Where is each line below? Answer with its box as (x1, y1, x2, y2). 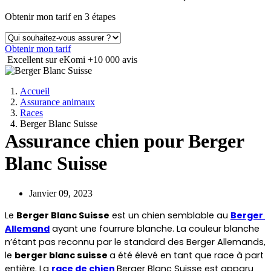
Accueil (20, 86, 50, 96)
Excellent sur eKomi (7, 54, 88, 65)
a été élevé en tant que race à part (109, 249, 264, 261)
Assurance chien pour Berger (5, 130, 244, 152)
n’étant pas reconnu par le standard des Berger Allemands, (5, 235, 266, 248)
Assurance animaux (20, 97, 95, 107)
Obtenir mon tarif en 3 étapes (5, 11, 116, 22)
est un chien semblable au (109, 209, 230, 221)
